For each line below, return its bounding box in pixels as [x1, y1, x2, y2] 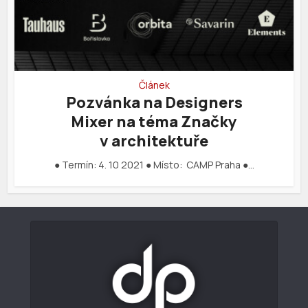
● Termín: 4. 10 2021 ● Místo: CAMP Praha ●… [54, 158, 254, 172]
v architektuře [100, 131, 208, 152]
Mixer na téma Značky [71, 111, 237, 133]
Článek [138, 78, 170, 92]
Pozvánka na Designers [65, 92, 243, 113]
